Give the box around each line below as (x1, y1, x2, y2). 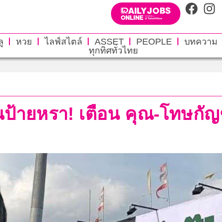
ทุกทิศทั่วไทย (88, 45, 138, 55)
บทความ (184, 36, 218, 47)
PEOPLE (136, 36, 172, 47)
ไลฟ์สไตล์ (44, 36, 82, 47)
